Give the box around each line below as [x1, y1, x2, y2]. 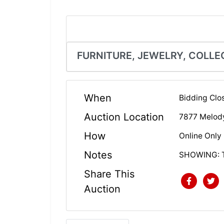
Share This [84, 167, 134, 180]
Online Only [179, 131, 222, 141]
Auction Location [84, 110, 164, 123]
